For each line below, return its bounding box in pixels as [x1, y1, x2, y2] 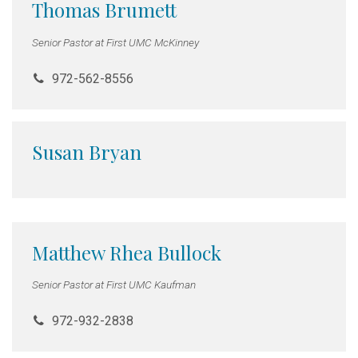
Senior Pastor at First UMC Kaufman [32, 278, 196, 292]
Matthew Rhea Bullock [32, 239, 221, 265]
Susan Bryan [32, 138, 141, 165]
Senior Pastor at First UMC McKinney [32, 35, 199, 49]
